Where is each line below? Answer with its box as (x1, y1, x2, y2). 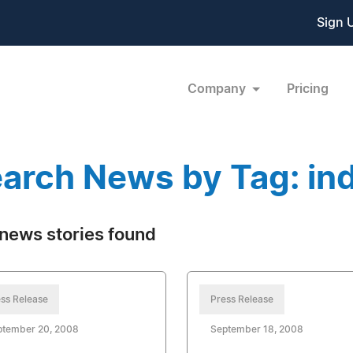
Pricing (286, 82, 329, 95)
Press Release (210, 295, 273, 304)
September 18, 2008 (210, 325, 303, 334)
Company (187, 82, 249, 95)
